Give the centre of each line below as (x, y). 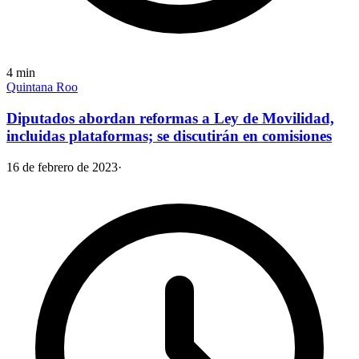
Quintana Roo (42, 87)
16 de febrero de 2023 (62, 167)
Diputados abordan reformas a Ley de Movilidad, (170, 118)
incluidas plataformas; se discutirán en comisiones (169, 135)
